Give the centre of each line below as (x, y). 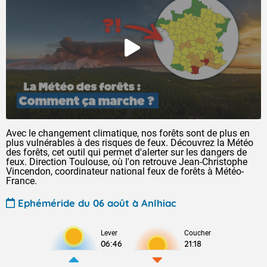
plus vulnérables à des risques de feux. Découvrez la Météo (130, 143)
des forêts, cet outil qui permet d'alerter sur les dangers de (126, 152)
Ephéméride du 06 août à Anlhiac (97, 203)
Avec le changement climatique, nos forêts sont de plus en (128, 133)
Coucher (198, 233)
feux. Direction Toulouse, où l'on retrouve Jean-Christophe (127, 162)
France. (21, 181)
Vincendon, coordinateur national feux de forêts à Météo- (125, 171)
